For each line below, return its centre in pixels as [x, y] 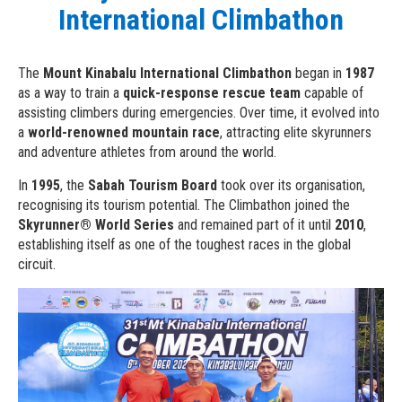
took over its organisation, [291, 186]
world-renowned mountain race [124, 133]
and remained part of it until [254, 225]
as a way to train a [70, 93]
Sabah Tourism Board [153, 186]
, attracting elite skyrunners [296, 133]
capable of [332, 93]
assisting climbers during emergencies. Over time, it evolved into [199, 113]
